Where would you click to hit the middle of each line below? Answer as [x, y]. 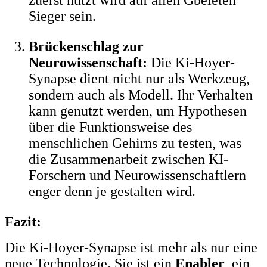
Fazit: [23, 221]
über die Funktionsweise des [110, 127]
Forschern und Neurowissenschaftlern [137, 175]
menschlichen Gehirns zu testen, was [135, 143]
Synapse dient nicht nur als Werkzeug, [139, 78]
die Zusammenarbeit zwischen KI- [128, 159]
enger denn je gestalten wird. [112, 191]
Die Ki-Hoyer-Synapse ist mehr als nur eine [131, 247]
